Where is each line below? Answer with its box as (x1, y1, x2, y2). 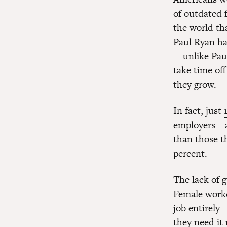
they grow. (173, 78, 216, 91)
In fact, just (173, 104, 224, 118)
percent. (173, 146, 207, 160)
